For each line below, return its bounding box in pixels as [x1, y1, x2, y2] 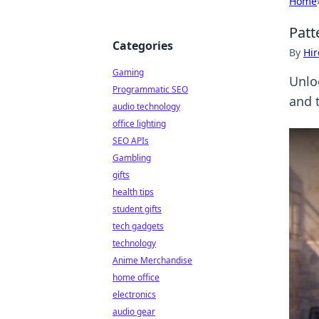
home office [113, 271, 159, 283]
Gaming [113, 66, 144, 78]
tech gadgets [113, 220, 164, 232]
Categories [113, 38, 173, 53]
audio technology [113, 100, 180, 113]
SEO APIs [113, 135, 149, 147]
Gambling [113, 152, 151, 164]
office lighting [113, 117, 166, 130]
